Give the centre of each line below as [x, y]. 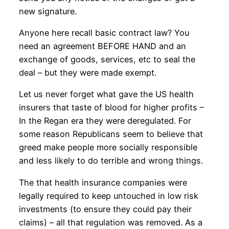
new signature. [48, 11]
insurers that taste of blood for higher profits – [111, 108]
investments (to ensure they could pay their [105, 209]
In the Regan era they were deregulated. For [105, 121]
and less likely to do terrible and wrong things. [111, 161]
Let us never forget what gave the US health [106, 94]
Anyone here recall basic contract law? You [104, 33]
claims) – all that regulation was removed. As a [110, 222]
